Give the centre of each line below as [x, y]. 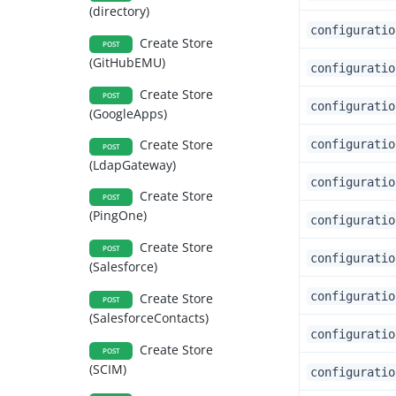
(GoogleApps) [129, 113]
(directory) [120, 11]
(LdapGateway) [133, 164]
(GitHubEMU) [128, 63]
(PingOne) [118, 216]
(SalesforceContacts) [149, 318]
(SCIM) [108, 369]
